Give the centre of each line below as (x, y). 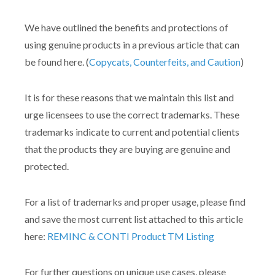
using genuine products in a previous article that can (132, 45)
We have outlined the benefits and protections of (126, 28)
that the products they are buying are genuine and (127, 149)
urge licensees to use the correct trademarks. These (132, 115)
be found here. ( (57, 62)
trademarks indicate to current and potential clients (132, 132)
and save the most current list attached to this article (134, 219)
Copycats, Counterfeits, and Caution (165, 62)
